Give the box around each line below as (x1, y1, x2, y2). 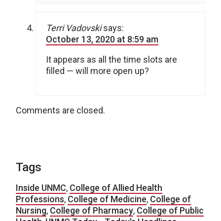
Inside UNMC (16, 183, 66, 193)
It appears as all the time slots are (46, 54, 177, 65)
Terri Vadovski (46, 23, 101, 34)
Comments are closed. (16, 105, 105, 116)
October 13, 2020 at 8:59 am (46, 34, 158, 45)
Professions (16, 194, 64, 205)
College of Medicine (68, 194, 147, 205)
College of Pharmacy (50, 205, 133, 216)
